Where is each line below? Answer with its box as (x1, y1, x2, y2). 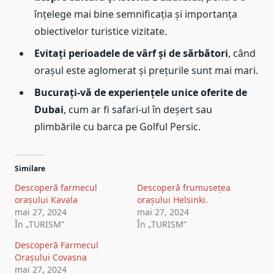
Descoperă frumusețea (137, 182, 231, 194)
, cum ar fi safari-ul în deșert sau (64, 103, 212, 117)
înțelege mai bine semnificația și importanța (34, 7, 237, 21)
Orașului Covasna (15, 251, 87, 264)
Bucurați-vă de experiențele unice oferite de (34, 86, 247, 100)
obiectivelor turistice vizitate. (34, 24, 167, 39)
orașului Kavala (15, 194, 78, 206)
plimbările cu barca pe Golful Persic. (34, 120, 201, 134)
